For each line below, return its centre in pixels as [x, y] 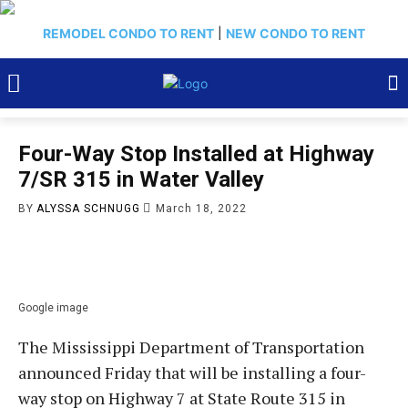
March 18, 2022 [201, 208]
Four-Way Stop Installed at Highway [196, 154]
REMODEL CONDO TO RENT [128, 33]
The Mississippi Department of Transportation [191, 347]
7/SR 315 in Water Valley [141, 179]
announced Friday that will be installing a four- [192, 372]
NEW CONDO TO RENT [296, 33]
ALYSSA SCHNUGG [88, 208]
